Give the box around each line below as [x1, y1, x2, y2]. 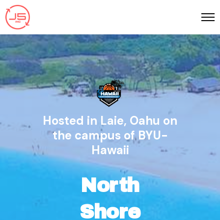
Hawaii [91, 142, 129, 158]
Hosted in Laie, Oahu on [43, 113, 177, 128]
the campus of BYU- [52, 128, 168, 143]
